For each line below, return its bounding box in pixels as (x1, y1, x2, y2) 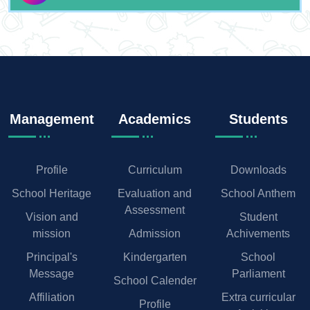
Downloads (230, 163, 286, 176)
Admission (129, 227, 181, 239)
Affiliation (28, 291, 75, 303)
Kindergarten (122, 250, 187, 263)
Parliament (231, 267, 285, 280)
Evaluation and (118, 187, 192, 199)
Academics (118, 111, 192, 127)
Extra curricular (221, 291, 295, 303)
